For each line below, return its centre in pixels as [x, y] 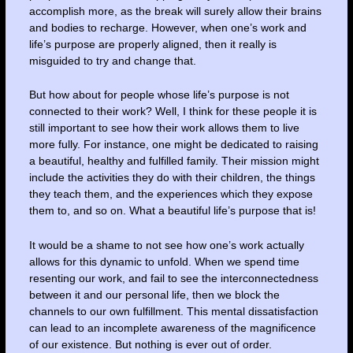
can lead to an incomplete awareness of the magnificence [172, 327]
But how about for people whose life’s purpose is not [159, 95]
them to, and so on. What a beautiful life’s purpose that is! [172, 211]
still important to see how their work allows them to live [164, 128]
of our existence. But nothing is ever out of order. [150, 344]
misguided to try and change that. [112, 60]
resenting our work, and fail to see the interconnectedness [173, 278]
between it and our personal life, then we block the [154, 294]
